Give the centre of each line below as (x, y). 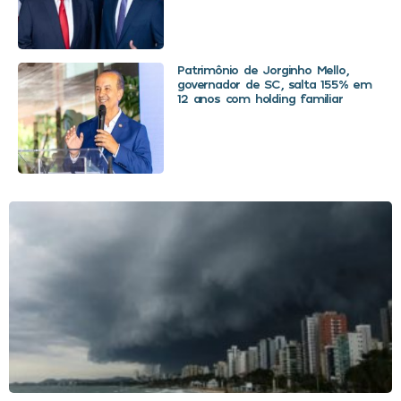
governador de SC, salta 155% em (274, 83)
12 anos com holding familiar (260, 98)
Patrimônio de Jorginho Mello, (263, 69)
